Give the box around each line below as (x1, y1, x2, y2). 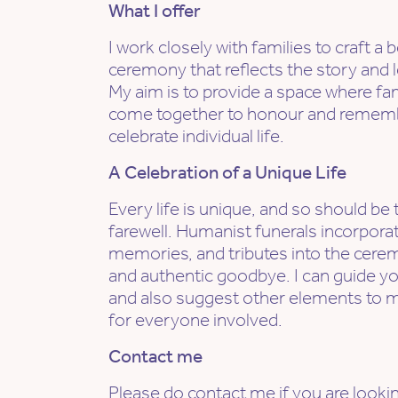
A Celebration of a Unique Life (108, 162, 346, 184)
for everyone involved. (108, 309, 283, 331)
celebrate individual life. (108, 125, 284, 147)
